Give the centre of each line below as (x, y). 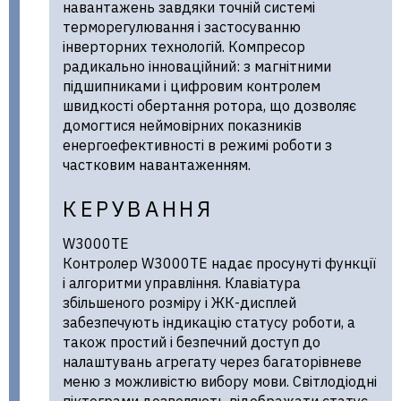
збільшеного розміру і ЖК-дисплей (179, 303)
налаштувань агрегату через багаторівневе (212, 362)
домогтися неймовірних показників (182, 125)
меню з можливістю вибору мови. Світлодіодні (220, 382)
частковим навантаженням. (157, 165)
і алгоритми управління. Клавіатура (182, 283)
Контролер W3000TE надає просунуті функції (219, 264)
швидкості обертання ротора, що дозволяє (209, 106)
